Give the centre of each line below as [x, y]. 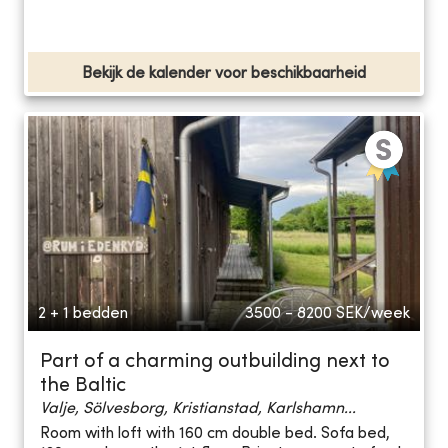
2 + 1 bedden [83, 313]
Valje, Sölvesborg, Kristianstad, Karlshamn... [198, 408]
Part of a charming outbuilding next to [215, 362]
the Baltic [83, 386]
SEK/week [373, 313]
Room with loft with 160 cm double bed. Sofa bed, [215, 434]
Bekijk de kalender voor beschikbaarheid [224, 73]
